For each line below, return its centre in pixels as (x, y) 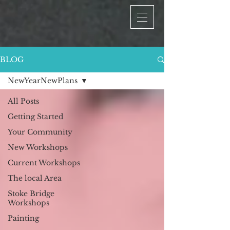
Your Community (40, 132)
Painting (23, 218)
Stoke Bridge (31, 194)
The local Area (35, 178)
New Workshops (38, 147)
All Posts (23, 101)
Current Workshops (44, 163)
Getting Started (35, 117)
